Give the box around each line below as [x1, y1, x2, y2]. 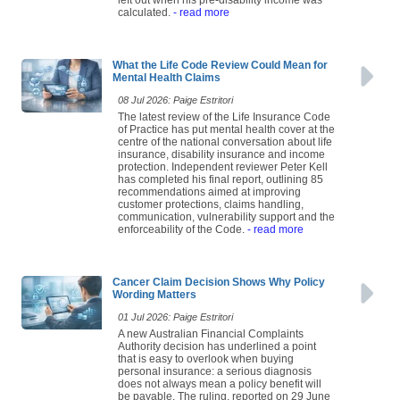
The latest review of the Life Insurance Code [118, 116, 330, 129]
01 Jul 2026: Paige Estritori [118, 317, 233, 329]
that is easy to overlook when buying [118, 358, 294, 371]
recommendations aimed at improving [118, 191, 301, 204]
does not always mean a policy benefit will [118, 383, 321, 396]
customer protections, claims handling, [118, 204, 304, 217]
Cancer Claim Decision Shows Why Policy [112, 281, 325, 295]
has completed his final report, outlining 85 [118, 179, 323, 192]
